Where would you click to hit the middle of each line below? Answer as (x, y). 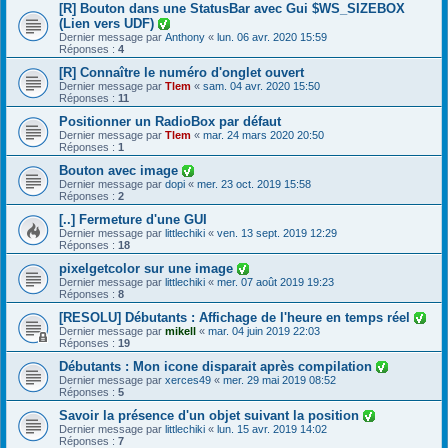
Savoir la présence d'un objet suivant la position (211, 415)
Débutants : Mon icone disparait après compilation (217, 366)
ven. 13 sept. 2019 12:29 (277, 232)
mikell (180, 330)
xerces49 (188, 379)
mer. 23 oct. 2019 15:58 (254, 183)
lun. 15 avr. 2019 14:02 (272, 428)
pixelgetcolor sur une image (148, 268)
